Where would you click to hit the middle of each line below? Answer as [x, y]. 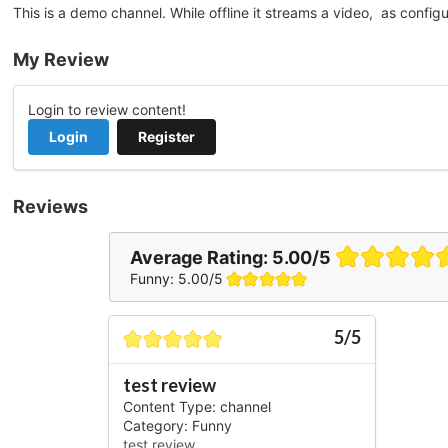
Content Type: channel [196, 407]
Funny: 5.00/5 [176, 278]
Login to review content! [107, 109]
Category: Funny [177, 426]
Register [166, 136]
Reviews [50, 206]
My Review [61, 59]
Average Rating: [200, 257]
